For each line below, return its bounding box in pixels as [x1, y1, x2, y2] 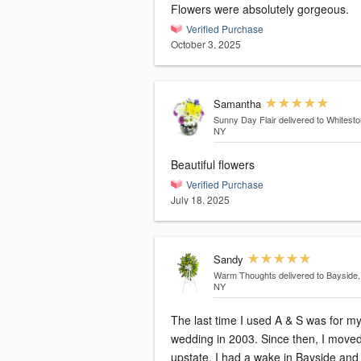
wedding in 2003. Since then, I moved [171, 330, 261, 347]
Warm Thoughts [213, 268, 276, 282]
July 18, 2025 [171, 193, 230, 207]
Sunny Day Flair [213, 113, 276, 127]
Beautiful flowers [171, 156, 255, 173]
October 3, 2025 [171, 37, 241, 52]
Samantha [213, 96, 261, 112]
